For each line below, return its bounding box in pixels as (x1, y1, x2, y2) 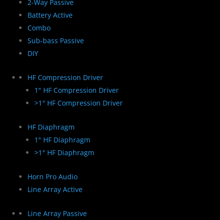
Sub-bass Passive (27, 35, 84, 45)
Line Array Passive (27, 208, 87, 218)
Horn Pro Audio (27, 171, 78, 181)
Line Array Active (27, 184, 82, 194)
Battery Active (27, 10, 73, 20)
